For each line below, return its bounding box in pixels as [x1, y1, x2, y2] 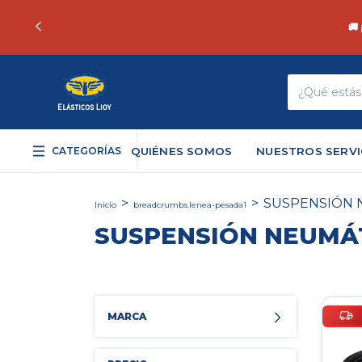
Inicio [95, 200, 116, 210]
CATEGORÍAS [52, 145, 121, 157]
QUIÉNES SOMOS [130, 145, 233, 158]
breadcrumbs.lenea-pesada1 [133, 200, 246, 210]
